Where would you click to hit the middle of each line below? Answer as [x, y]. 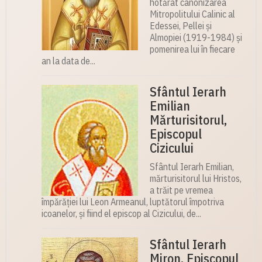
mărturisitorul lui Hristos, [196, 179]
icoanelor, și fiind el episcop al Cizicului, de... [121, 214]
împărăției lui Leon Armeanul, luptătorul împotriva [133, 202]
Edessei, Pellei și [181, 26]
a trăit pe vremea [181, 190]
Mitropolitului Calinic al [192, 14]
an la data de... [68, 61]
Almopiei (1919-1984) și [196, 38]
